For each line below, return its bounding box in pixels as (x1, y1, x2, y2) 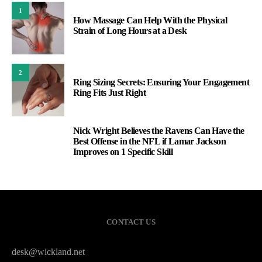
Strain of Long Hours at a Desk (73, 26, 187, 36)
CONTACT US (106, 218, 156, 227)
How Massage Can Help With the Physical (73, 15, 227, 26)
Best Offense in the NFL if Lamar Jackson (73, 136, 226, 147)
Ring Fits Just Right (73, 88, 146, 98)
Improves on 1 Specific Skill (73, 147, 173, 157)
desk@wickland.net (12, 247, 85, 257)
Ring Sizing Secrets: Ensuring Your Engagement (73, 77, 249, 88)
